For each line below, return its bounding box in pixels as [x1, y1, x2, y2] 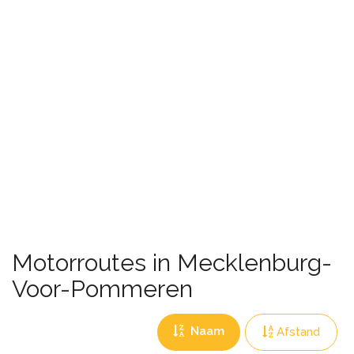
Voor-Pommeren [12, 275, 193, 303]
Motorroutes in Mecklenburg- [12, 249, 332, 277]
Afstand [277, 325, 320, 339]
